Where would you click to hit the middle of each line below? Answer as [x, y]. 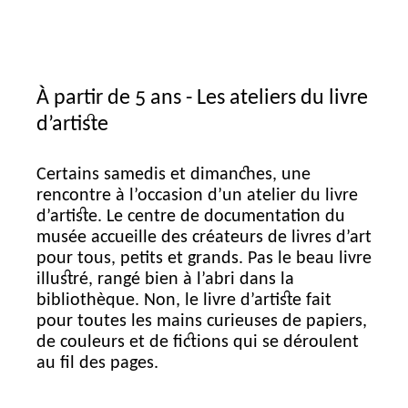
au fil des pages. [97, 364]
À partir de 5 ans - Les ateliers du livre [202, 98]
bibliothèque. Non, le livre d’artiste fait [184, 301]
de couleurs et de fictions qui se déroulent [198, 343]
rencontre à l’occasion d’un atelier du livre [197, 196]
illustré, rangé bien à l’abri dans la [165, 280]
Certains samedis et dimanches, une [173, 175]
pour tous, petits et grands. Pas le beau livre [204, 259]
